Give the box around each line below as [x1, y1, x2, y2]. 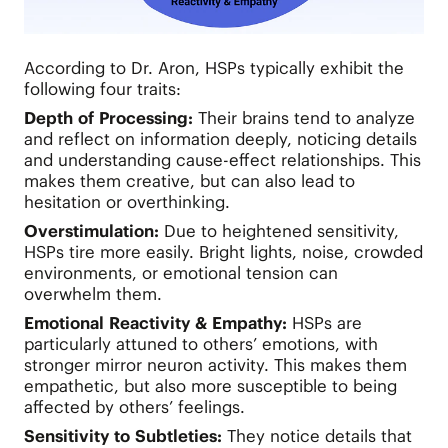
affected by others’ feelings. [23, 395, 245, 418]
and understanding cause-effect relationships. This [23, 148, 421, 171]
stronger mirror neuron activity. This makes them [23, 353, 407, 376]
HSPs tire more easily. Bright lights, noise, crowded [23, 240, 423, 263]
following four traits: [23, 77, 181, 100]
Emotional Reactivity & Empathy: [23, 311, 287, 334]
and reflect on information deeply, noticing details [23, 127, 417, 150]
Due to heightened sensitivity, [163, 219, 399, 242]
